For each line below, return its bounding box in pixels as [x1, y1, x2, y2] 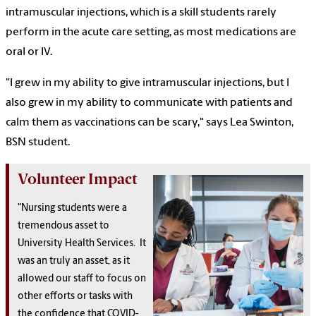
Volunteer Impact [18, 169, 138, 188]
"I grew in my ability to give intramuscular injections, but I [6, 77, 289, 89]
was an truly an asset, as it [18, 255, 130, 267]
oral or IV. [6, 46, 52, 58]
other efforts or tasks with [18, 291, 133, 302]
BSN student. [6, 136, 70, 148]
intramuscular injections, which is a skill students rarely [6, 6, 276, 18]
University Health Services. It [18, 238, 146, 249]
